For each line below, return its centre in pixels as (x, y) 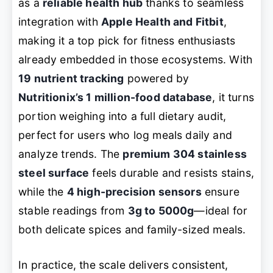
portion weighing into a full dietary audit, (122, 116)
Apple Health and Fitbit (162, 22)
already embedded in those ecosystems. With (136, 60)
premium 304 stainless (185, 154)
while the (43, 192)
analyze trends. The (71, 154)
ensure (220, 192)
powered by (157, 79)
